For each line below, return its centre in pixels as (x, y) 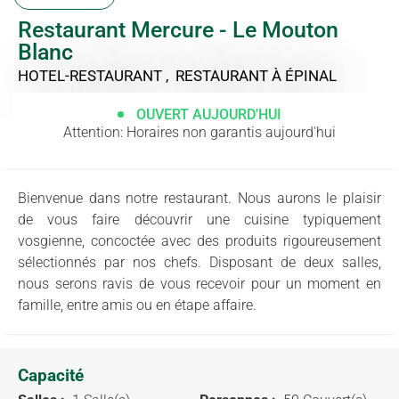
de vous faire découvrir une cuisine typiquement (199, 219)
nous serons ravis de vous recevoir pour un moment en (199, 283)
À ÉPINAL (304, 75)
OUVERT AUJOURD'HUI (209, 114)
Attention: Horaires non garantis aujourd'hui (199, 132)
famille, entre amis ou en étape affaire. (137, 305)
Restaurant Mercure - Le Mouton (178, 29)
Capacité (51, 375)
